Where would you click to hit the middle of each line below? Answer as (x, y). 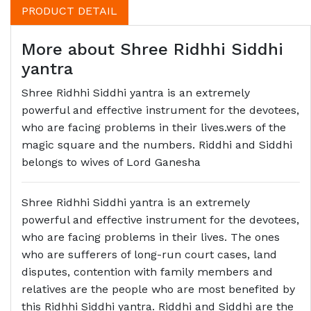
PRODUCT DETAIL (69, 11)
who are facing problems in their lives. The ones (151, 237)
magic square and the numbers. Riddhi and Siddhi (157, 145)
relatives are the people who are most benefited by (158, 289)
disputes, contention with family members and (147, 272)
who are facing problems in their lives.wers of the (154, 127)
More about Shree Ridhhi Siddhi (152, 49)
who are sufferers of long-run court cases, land (149, 254)
